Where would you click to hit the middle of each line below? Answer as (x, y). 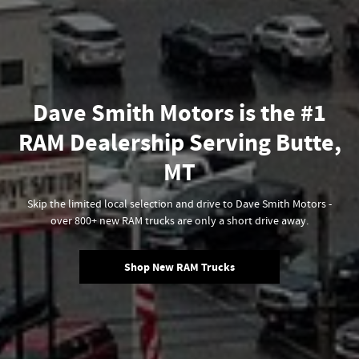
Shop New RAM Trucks (179, 267)
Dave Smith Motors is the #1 (179, 114)
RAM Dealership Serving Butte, (179, 144)
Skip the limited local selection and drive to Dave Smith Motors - (179, 205)
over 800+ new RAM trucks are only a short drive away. (179, 222)
